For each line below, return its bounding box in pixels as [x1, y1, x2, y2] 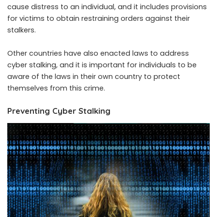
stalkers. [7, 25, 36, 35]
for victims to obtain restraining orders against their [7, 13, 190, 23]
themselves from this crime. [7, 83, 105, 93]
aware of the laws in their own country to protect [7, 71, 180, 81]
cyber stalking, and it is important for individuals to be [7, 60, 197, 70]
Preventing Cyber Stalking [7, 105, 110, 116]
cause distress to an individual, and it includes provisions [7, 1, 207, 12]
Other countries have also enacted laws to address [7, 48, 189, 58]
